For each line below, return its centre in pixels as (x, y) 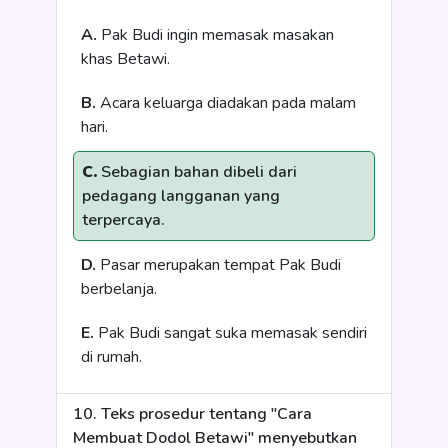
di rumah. (111, 357)
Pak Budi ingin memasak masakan (215, 35)
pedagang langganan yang (181, 196)
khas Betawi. (125, 59)
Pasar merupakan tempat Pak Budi (218, 265)
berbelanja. (119, 289)
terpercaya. (123, 220)
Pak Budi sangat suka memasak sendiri (230, 333)
